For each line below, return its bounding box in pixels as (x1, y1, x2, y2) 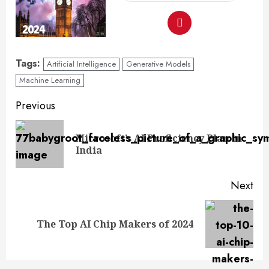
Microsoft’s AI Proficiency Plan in (76, 131, 242, 145)
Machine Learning (19, 74, 80, 86)
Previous (16, 97, 55, 113)
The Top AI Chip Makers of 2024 (37, 217, 193, 231)
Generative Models (126, 58, 190, 70)
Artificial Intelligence (47, 58, 116, 70)
